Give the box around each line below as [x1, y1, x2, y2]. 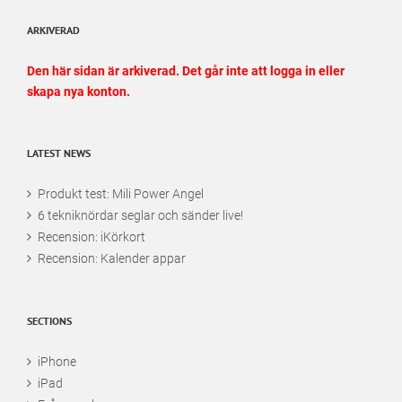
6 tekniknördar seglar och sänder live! [38, 207, 243, 223]
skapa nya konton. [27, 83, 130, 99]
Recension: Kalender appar [38, 250, 186, 266]
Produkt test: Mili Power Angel [38, 186, 204, 201]
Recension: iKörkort [38, 229, 145, 244]
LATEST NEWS [27, 145, 91, 160]
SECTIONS [27, 313, 72, 328]
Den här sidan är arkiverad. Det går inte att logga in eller [27, 63, 345, 78]
